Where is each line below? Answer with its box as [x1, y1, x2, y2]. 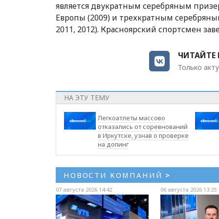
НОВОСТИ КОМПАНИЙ [64, 170, 166, 180]
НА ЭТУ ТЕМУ [64, 92, 109, 102]
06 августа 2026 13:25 [160, 185, 217, 193]
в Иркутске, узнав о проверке [98, 131, 189, 140]
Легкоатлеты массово [98, 113, 166, 122]
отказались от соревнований [98, 122, 188, 131]
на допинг [98, 139, 129, 149]
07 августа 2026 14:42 [56, 185, 112, 193]
